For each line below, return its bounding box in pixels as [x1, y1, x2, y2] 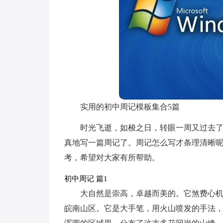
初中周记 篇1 [64, 175, 108, 183]
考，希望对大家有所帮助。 [64, 153, 160, 162]
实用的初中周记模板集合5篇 [80, 103, 180, 111]
